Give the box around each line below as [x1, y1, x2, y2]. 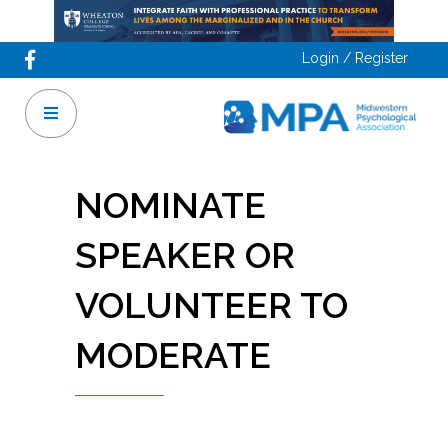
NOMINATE [75, 184, 266, 226]
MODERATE [75, 334, 271, 376]
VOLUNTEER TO [75, 284, 348, 326]
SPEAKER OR [75, 234, 295, 276]
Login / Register [302, 50, 408, 66]
